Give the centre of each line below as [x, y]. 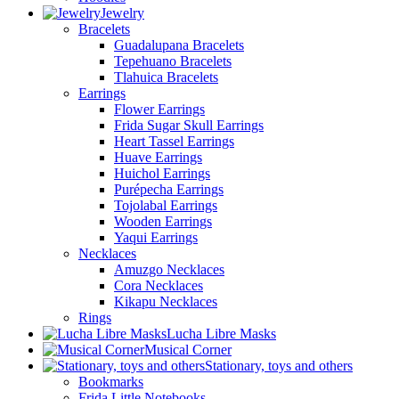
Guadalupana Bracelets [179, 45]
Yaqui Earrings [156, 237]
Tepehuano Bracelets [173, 61]
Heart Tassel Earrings [174, 141]
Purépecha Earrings [169, 189]
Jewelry [122, 13]
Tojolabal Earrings [166, 205]
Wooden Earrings [163, 221]
